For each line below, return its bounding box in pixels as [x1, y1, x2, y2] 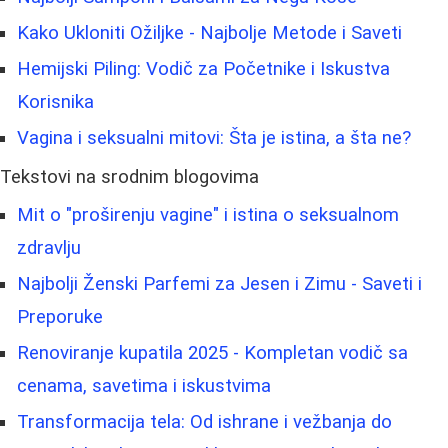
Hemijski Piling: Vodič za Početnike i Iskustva [17, 57, 390, 80]
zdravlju [17, 236, 81, 259]
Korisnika [17, 90, 94, 113]
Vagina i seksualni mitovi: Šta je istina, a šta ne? [17, 126, 411, 149]
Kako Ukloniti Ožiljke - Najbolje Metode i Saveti [17, 21, 402, 44]
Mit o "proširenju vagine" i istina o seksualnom [17, 203, 399, 226]
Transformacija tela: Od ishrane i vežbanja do [17, 410, 392, 433]
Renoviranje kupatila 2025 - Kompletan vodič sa [17, 341, 408, 364]
